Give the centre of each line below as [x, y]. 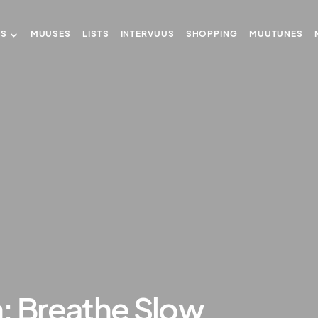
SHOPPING [212, 34]
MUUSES [51, 34]
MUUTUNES [276, 34]
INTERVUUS [147, 34]
